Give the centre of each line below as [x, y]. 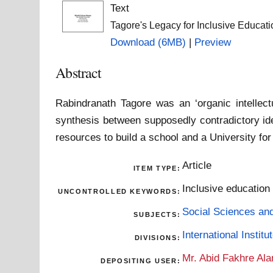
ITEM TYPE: [157, 168]
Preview [212, 42]
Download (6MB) [148, 42]
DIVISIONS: [158, 237]
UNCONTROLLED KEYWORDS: [119, 191]
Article [197, 165]
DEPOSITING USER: [140, 261]
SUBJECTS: [157, 214]
